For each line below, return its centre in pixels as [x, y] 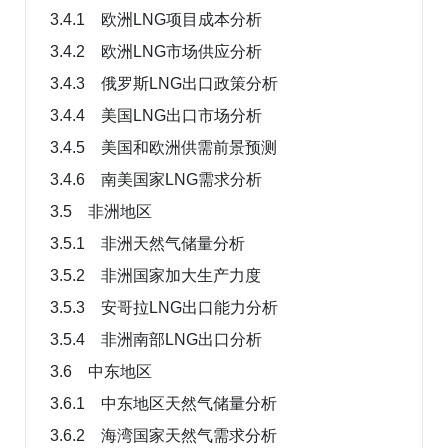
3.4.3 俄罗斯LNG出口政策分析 [164, 83]
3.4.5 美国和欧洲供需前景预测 [163, 147]
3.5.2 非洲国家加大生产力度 [155, 275]
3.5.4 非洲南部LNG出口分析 [156, 339]
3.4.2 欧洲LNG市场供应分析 [156, 51]
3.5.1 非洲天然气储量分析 [147, 243]
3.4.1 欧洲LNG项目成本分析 [156, 19]
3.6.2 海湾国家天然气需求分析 [163, 435]
